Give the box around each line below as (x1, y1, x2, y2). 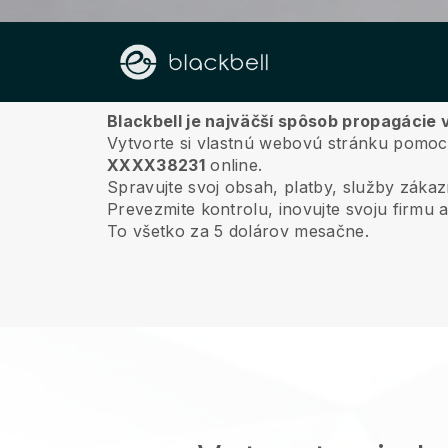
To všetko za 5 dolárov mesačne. (107, 221, 369, 241)
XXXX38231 (107, 155, 205, 175)
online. (204, 155, 263, 175)
